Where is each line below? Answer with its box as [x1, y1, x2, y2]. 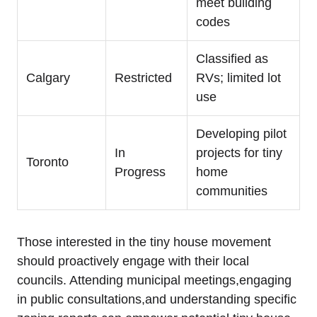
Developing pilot [196, 126, 287, 141]
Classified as [196, 51, 268, 66]
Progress [115, 164, 166, 179]
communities [196, 183, 267, 198]
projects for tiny [196, 145, 282, 160]
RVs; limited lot [196, 70, 281, 85]
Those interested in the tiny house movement [17, 234, 271, 249]
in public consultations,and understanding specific [17, 292, 296, 306]
